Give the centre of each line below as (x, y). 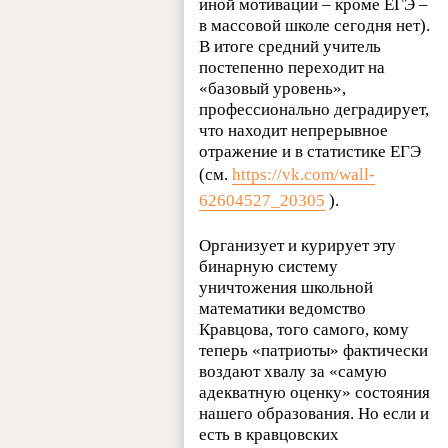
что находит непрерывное (294, 131)
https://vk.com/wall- (304, 175)
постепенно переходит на (292, 68)
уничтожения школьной (286, 288)
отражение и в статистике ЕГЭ (310, 152)
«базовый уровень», (273, 89)
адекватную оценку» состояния (315, 393)
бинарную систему (269, 267)
